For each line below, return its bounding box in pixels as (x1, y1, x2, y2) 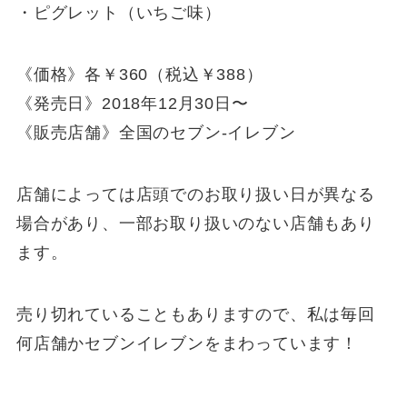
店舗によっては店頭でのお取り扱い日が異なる (15, 184, 375, 203)
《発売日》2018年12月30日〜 (15, 94, 249, 113)
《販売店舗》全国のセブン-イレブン (15, 123, 296, 142)
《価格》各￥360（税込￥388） (15, 65, 263, 84)
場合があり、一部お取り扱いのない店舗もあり (15, 213, 375, 233)
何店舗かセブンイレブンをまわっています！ (15, 333, 359, 352)
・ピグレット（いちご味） (15, 4, 222, 23)
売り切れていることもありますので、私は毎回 (15, 304, 375, 323)
